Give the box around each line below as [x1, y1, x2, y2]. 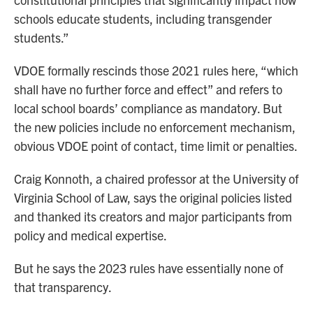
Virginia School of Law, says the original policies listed [14, 189, 292, 206]
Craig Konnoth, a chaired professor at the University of [14, 170, 298, 187]
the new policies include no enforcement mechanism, [14, 119, 296, 136]
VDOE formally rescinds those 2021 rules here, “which [14, 62, 298, 79]
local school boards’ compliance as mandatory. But [14, 100, 282, 117]
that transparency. [14, 279, 112, 296]
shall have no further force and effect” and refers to [14, 81, 282, 98]
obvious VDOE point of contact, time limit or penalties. [14, 138, 298, 154]
